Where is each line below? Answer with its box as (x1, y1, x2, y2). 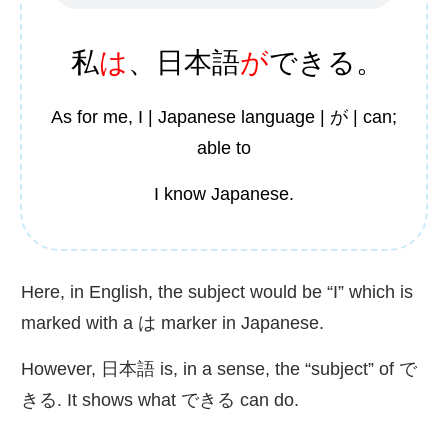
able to (197, 138, 251, 159)
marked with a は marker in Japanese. (21, 313, 324, 334)
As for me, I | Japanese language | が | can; (51, 107, 397, 128)
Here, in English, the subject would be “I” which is (21, 282, 413, 303)
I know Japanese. (154, 184, 294, 205)
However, (21, 359, 101, 380)
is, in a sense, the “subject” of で (155, 359, 417, 380)
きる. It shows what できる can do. (21, 390, 299, 411)
